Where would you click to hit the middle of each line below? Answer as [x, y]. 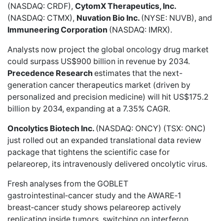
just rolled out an [39, 140]
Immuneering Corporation [58, 30]
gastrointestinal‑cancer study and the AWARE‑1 [94, 195]
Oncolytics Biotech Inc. [52, 128]
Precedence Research [51, 73]
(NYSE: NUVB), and [177, 18]
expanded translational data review [136, 140]
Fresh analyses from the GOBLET [68, 184]
